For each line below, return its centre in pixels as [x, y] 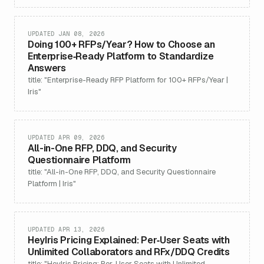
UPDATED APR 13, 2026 [66, 230]
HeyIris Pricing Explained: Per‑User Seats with [129, 240]
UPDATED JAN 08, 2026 [66, 34]
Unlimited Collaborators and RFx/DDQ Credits [129, 252]
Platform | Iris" [52, 184]
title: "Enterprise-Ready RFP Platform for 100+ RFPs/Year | [128, 80]
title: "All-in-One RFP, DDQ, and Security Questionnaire [122, 172]
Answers [47, 68]
